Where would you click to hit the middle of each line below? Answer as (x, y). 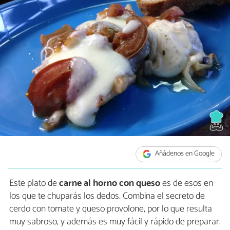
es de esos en (187, 183)
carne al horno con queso (110, 183)
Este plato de (34, 183)
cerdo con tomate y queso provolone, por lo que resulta (111, 209)
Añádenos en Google (184, 154)
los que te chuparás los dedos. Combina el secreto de (107, 196)
